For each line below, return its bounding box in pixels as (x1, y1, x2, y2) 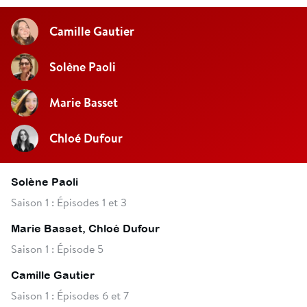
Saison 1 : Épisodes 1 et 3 (11, 194, 127, 209)
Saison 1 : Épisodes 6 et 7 (11, 287, 129, 302)
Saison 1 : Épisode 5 (11, 241, 103, 256)
